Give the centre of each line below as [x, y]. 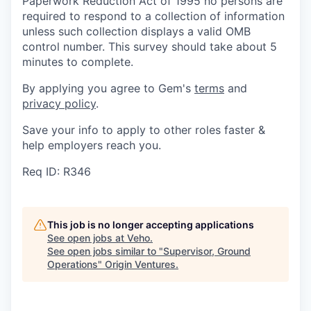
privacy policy [59, 103]
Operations [73, 264]
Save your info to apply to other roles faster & [144, 129]
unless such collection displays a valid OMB [136, 31]
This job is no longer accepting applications [151, 224]
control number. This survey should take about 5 [150, 46]
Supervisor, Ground [207, 251]
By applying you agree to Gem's [108, 88]
